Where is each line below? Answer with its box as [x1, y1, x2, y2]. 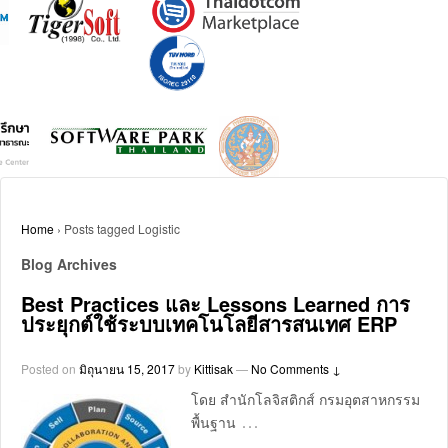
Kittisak [194, 359, 233, 377]
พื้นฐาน [191, 411, 236, 432]
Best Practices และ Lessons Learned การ [21, 289, 410, 319]
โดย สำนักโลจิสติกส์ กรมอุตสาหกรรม [191, 388, 420, 409]
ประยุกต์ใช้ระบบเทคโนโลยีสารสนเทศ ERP [21, 309, 397, 339]
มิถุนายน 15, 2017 [79, 359, 175, 377]
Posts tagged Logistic [64, 219, 180, 237]
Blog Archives [21, 253, 117, 274]
